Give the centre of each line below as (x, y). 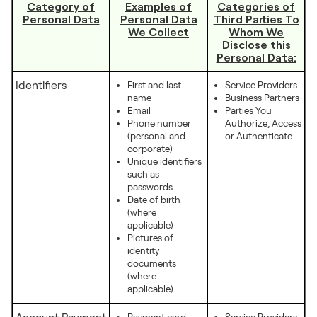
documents (152, 264)
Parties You (248, 111)
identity (143, 251)
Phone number (159, 123)
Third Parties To (256, 19)
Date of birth (154, 200)
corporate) (150, 149)
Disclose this (256, 44)
